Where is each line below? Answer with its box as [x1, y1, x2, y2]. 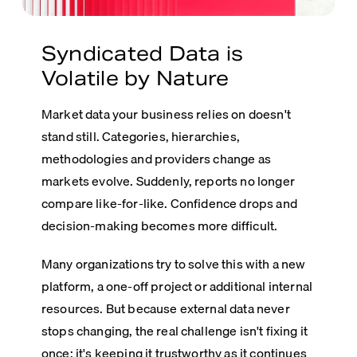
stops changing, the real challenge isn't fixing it [41, 320, 308, 341]
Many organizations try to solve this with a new [41, 253, 306, 274]
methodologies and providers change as [41, 147, 271, 169]
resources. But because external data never [41, 297, 290, 319]
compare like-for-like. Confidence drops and [41, 192, 297, 214]
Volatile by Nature [41, 65, 229, 91]
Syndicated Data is [41, 41, 244, 66]
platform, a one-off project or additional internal [41, 275, 313, 296]
